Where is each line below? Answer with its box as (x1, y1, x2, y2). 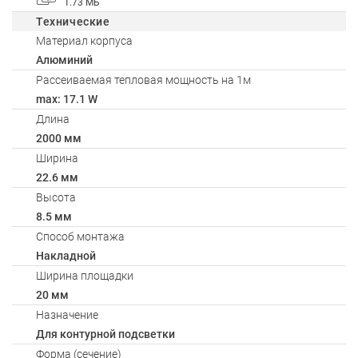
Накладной (36, 249, 96, 262)
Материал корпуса (36, 34, 133, 47)
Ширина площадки (36, 269, 133, 282)
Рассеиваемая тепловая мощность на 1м (36, 74, 251, 86)
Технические (36, 15, 110, 28)
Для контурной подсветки (36, 328, 175, 340)
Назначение (36, 308, 98, 321)
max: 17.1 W (36, 93, 97, 105)
